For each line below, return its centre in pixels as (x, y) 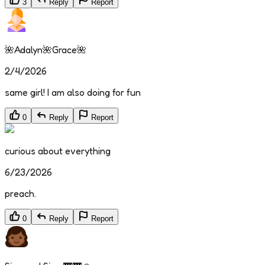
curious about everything (58, 151)
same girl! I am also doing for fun (73, 93)
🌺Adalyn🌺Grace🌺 (46, 50)
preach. (20, 194)
